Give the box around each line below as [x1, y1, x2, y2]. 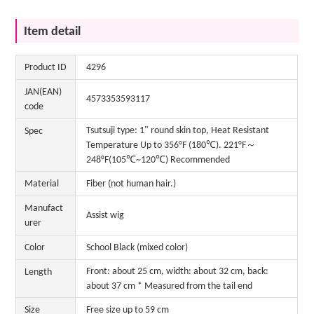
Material [25, 179, 60, 190]
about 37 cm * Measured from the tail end [86, 281, 253, 292]
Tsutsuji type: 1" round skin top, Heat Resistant [86, 125, 270, 137]
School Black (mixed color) [86, 243, 189, 254]
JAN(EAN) [25, 87, 62, 98]
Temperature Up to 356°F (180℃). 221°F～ [86, 140, 257, 151]
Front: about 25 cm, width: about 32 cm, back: [86, 266, 269, 278]
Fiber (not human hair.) [86, 179, 177, 190]
